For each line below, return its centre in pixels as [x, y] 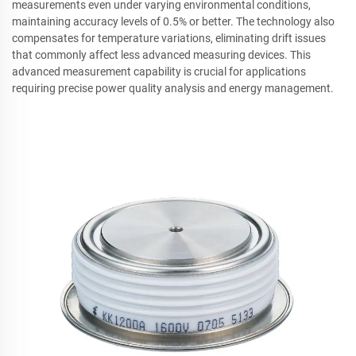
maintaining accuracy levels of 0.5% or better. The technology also [173, 21]
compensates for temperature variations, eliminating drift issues [169, 38]
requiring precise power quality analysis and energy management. [173, 88]
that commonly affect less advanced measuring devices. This [161, 55]
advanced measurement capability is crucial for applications [159, 72]
